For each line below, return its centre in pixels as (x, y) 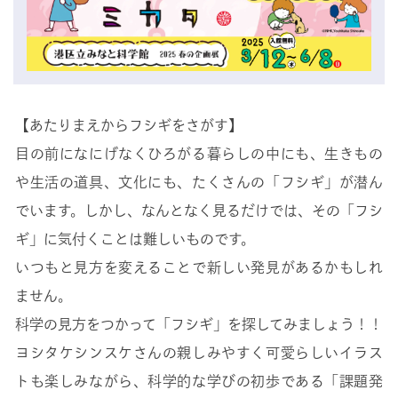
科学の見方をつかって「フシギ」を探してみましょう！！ (199, 325)
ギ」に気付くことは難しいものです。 (135, 240)
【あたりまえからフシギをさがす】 (129, 126)
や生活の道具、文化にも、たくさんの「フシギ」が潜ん (199, 183)
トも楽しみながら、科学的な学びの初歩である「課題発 (199, 382)
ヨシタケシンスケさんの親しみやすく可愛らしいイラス (199, 354)
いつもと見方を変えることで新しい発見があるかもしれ (199, 268)
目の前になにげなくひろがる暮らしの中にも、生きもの (199, 155)
